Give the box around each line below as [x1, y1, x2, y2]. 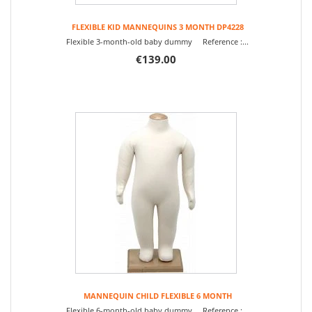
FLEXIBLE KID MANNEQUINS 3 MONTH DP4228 [71, 22, 244, 32]
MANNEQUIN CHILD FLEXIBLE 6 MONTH [83, 290, 232, 301]
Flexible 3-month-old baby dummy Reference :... [66, 36, 249, 47]
